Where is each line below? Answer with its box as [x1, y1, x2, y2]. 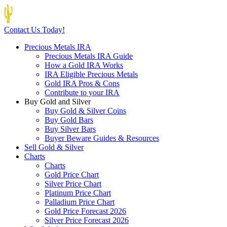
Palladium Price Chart [45, 198, 115, 206]
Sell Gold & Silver [24, 143, 84, 152]
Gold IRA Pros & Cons [45, 79, 120, 88]
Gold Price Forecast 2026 [45, 207, 126, 215]
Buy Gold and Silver [24, 97, 91, 106]
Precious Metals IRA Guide [45, 52, 133, 60]
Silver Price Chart [45, 179, 101, 188]
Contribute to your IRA [45, 88, 120, 97]
